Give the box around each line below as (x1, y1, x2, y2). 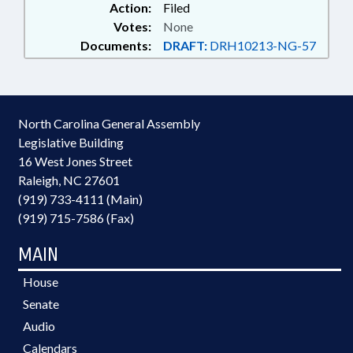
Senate (23, 296, 59, 311)
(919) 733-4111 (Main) (18, 191, 143, 206)
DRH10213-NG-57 (207, 38, 316, 53)
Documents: (80, 38, 151, 53)
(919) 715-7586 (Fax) (18, 210, 134, 225)
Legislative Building (18, 135, 124, 150)
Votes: (113, 19, 151, 34)
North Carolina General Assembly (18, 116, 200, 131)
